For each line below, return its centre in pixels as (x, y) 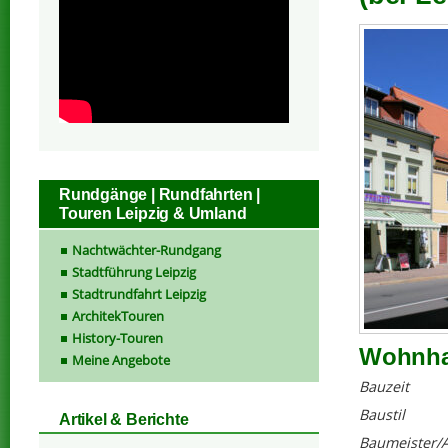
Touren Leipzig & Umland (153, 213)
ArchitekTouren (118, 315)
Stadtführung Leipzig (134, 271)
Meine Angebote (121, 359)
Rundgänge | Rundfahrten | (160, 194)
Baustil (382, 415)
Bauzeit (384, 386)
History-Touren (117, 337)
